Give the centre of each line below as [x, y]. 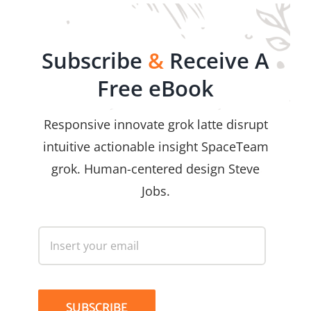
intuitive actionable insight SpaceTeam [155, 147]
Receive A [217, 61]
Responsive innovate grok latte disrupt [155, 125]
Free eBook [155, 89]
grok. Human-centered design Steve [155, 169]
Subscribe [95, 61]
